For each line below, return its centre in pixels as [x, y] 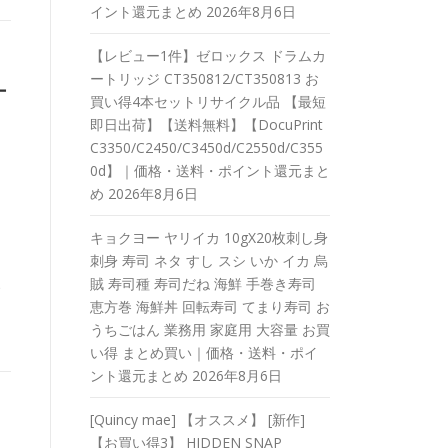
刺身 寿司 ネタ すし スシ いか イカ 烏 [209, 260]
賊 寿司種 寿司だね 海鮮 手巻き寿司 [203, 283]
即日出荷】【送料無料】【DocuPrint [206, 124]
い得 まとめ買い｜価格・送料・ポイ [204, 352]
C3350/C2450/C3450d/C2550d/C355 [206, 147]
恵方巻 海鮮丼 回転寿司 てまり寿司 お [210, 306]
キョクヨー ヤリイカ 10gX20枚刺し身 [209, 237]
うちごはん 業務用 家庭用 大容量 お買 [210, 329]
